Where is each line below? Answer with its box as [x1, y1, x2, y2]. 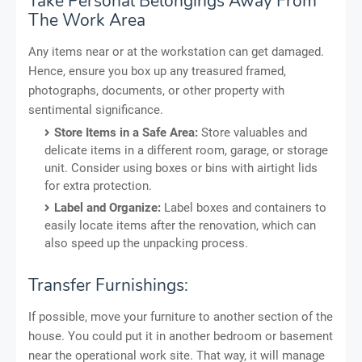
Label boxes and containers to [161, 200, 326, 215]
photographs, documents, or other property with [28, 82, 284, 98]
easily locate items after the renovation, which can [44, 217, 316, 233]
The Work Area [28, 8, 145, 32]
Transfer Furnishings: [28, 273, 188, 297]
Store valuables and [198, 124, 307, 140]
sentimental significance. [28, 102, 163, 117]
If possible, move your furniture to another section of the [28, 309, 333, 324]
